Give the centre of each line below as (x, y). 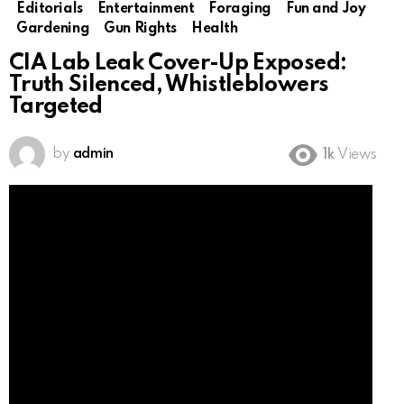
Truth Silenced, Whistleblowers (169, 86)
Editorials (50, 9)
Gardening (53, 29)
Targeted (56, 107)
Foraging (240, 9)
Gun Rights (141, 29)
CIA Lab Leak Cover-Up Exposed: (178, 64)
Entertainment (146, 9)
